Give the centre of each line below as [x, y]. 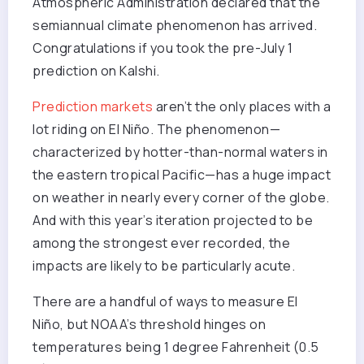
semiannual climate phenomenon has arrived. [175, 26]
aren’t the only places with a [242, 107]
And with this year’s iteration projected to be [173, 221]
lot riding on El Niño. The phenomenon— [156, 130]
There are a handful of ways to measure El [165, 302]
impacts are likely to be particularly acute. [164, 266]
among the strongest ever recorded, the [161, 243]
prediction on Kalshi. [96, 71]
